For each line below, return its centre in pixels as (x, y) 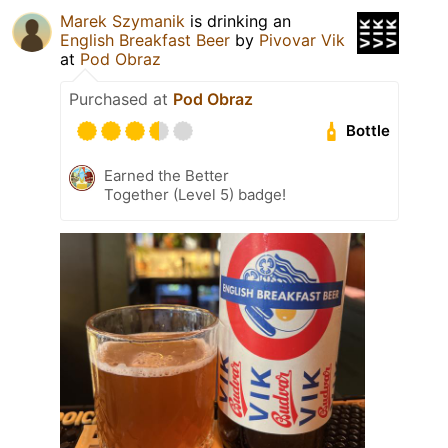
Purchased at (121, 98)
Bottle (368, 131)
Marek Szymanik (122, 20)
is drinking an (238, 20)
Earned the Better (166, 175)
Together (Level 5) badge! (195, 194)
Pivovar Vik (302, 39)
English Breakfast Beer (145, 39)
